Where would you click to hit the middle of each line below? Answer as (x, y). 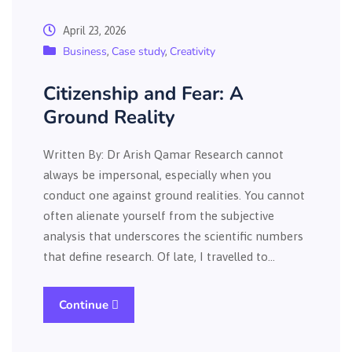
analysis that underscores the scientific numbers (173, 236)
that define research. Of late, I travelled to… (159, 257)
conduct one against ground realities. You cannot (174, 195)
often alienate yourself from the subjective (159, 216)
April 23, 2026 (93, 31)
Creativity (192, 51)
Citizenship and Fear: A (143, 93)
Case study (138, 51)
